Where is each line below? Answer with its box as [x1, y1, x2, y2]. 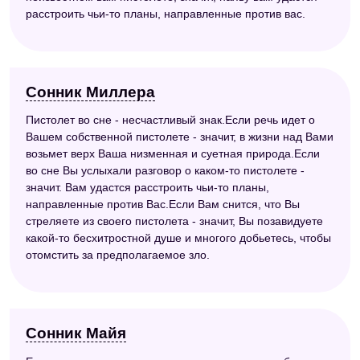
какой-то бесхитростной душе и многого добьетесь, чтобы [26, 231, 331, 245]
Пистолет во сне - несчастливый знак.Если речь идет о [26, 113, 315, 127]
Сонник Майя [26, 325, 126, 342]
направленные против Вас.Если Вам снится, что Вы [26, 198, 300, 211]
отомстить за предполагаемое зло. [26, 248, 210, 262]
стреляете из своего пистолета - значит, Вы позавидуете [26, 215, 323, 228]
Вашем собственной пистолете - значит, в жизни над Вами [26, 130, 333, 144]
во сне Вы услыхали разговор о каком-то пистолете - [26, 164, 305, 178]
